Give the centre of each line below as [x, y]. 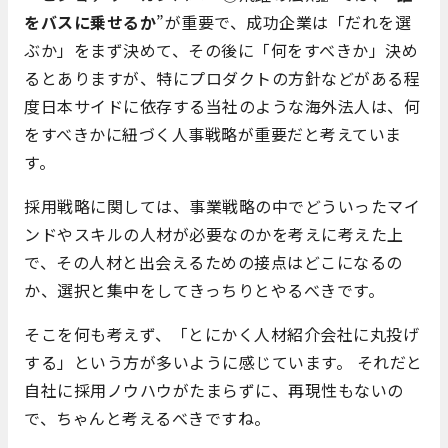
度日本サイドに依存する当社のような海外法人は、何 [222, 105]
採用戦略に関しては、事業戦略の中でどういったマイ [222, 205]
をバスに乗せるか [90, 21]
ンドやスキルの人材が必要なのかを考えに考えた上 [214, 233]
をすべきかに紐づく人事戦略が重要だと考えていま [213, 133]
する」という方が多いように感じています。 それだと [223, 361]
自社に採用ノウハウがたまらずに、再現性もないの [214, 389]
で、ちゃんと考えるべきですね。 [147, 417]
